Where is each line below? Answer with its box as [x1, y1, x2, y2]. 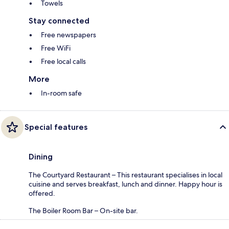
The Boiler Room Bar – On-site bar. [29, 206, 138, 216]
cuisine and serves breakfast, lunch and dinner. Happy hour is [29, 179, 222, 189]
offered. [29, 189, 55, 198]
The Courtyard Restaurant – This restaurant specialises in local [29, 170, 222, 180]
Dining [29, 152, 53, 162]
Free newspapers [41, 30, 96, 40]
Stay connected [29, 16, 89, 26]
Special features [25, 122, 87, 132]
